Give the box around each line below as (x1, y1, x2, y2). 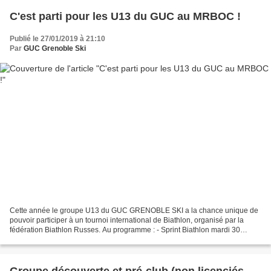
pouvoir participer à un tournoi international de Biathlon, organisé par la (10, 215, 244, 224)
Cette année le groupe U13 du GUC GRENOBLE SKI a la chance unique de (10, 206, 258, 215)
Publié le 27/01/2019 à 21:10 (10, 34, 105, 44)
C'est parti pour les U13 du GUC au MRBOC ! (10, 10, 241, 23)
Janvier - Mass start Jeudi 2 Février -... (10, 235, 134, 244)
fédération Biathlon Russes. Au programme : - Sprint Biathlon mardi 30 (10, 225, 240, 234)
